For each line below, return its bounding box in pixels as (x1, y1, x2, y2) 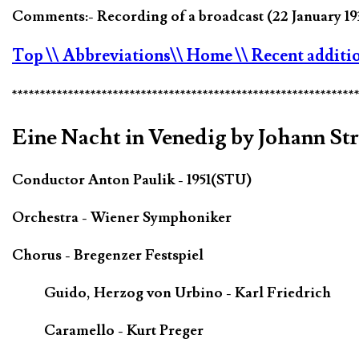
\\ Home (171, 45, 236, 67)
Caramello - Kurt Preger (44, 321, 204, 340)
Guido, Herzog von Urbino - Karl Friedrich (44, 284, 331, 303)
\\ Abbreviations (46, 45, 171, 67)
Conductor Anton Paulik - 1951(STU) (12, 171, 252, 190)
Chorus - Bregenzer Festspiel (12, 246, 204, 265)
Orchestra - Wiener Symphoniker (12, 208, 232, 228)
